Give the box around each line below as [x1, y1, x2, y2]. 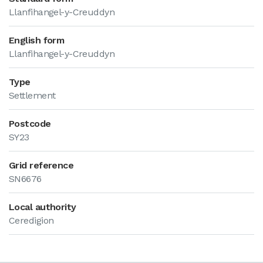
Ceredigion [9, 215, 54, 226]
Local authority [9, 201, 76, 213]
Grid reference [9, 160, 74, 171]
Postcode [9, 118, 51, 129]
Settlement [9, 90, 56, 101]
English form [9, 35, 65, 46]
